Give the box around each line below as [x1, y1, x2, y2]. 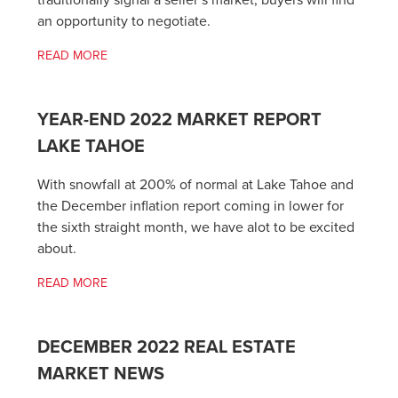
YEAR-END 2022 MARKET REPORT [37, 108, 322, 131]
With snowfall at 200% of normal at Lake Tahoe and [37, 176, 354, 195]
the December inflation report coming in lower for [37, 197, 345, 216]
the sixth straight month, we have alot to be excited [37, 219, 355, 237]
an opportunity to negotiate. [37, 12, 211, 31]
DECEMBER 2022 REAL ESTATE [37, 336, 297, 358]
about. [37, 240, 77, 259]
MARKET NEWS [37, 362, 165, 385]
